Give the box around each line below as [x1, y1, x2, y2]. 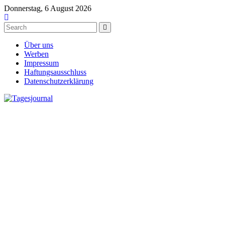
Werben [24, 50, 49, 58]
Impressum [24, 59, 59, 67]
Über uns [24, 41, 53, 49]
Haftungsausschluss [24, 68, 86, 76]
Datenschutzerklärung [24, 77, 93, 85]
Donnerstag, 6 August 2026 [4, 4, 91, 13]
